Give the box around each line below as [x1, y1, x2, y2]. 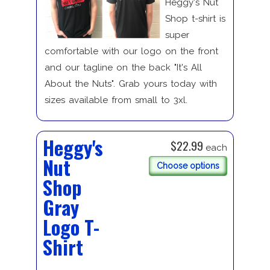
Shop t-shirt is [165, 13, 225, 25]
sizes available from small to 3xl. [44, 95, 187, 106]
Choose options [157, 161, 220, 171]
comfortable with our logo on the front [44, 46, 218, 57]
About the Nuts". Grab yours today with [44, 78, 217, 90]
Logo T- [42, 213, 99, 242]
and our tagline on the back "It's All [44, 62, 202, 74]
